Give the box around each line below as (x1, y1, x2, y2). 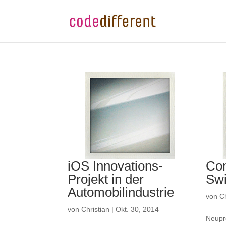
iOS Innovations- (68, 158, 163, 174)
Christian (81, 205, 110, 214)
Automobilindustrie (68, 185, 175, 200)
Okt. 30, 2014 (116, 205, 159, 214)
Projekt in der (68, 172, 144, 187)
